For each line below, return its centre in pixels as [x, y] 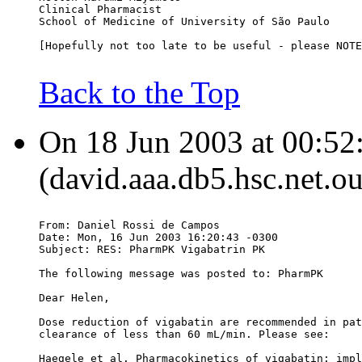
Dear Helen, [74, 298]
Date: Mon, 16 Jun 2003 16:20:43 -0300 [158, 238]
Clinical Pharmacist [100, 10]
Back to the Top [139, 93]
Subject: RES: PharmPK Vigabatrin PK [152, 250]
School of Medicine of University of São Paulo [184, 22]
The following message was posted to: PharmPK [181, 274]
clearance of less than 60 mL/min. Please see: [184, 335]
